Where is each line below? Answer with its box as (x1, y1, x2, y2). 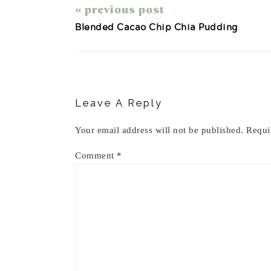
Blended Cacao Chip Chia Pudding (75, 19, 238, 34)
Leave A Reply (75, 97, 163, 109)
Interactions (74, 66, 158, 79)
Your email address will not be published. (75, 125, 244, 135)
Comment (75, 151, 117, 160)
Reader (74, 52, 123, 65)
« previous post (75, 2, 165, 16)
